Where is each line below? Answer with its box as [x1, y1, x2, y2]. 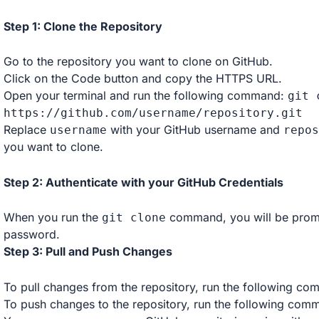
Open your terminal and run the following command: [3, 88, 288, 103]
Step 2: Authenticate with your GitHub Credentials [3, 174, 283, 189]
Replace [3, 122, 50, 137]
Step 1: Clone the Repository [3, 19, 162, 33]
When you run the [3, 210, 102, 225]
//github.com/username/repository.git [46, 106, 303, 120]
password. [3, 227, 60, 242]
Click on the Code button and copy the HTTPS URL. [3, 71, 282, 86]
